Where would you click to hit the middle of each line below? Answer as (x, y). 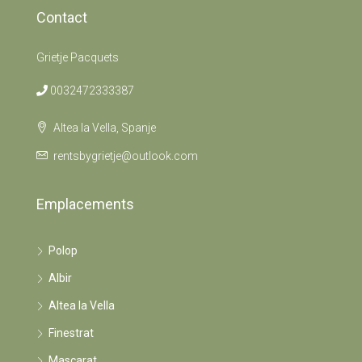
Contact (62, 17)
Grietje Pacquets (78, 57)
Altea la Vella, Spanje (103, 128)
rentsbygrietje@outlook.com (126, 156)
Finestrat (71, 333)
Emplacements (85, 204)
